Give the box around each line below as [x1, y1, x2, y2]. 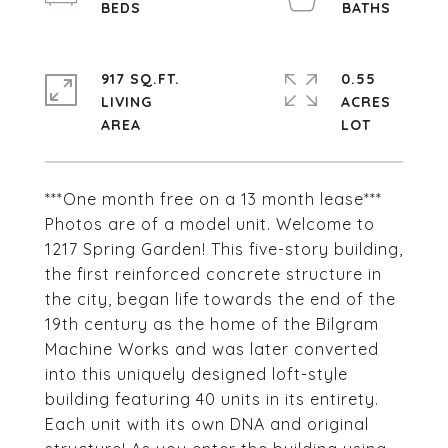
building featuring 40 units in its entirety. [45, 389, 379, 409]
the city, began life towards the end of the [45, 289, 396, 309]
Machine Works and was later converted [45, 339, 379, 359]
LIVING [101, 93, 152, 111]
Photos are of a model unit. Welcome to [45, 214, 375, 234]
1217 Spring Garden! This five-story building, [45, 239, 403, 259]
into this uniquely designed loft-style [45, 364, 348, 384]
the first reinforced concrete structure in [45, 264, 382, 284]
